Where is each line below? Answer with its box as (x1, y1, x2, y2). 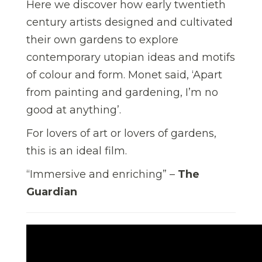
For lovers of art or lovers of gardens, (26, 126, 216, 140)
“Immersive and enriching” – (26, 167, 178, 181)
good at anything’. (26, 103, 121, 116)
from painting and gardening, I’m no (26, 85, 218, 99)
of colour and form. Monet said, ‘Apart (26, 68, 222, 81)
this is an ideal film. (26, 144, 127, 157)
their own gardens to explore (26, 33, 178, 46)
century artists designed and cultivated (26, 15, 233, 29)
